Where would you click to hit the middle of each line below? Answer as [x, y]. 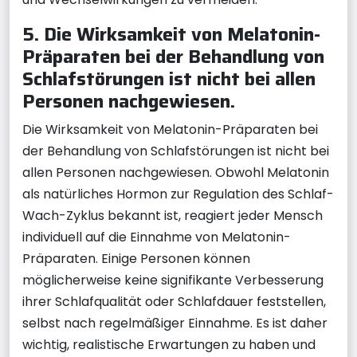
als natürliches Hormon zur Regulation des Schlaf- [178, 194]
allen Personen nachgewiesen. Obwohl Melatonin [176, 173]
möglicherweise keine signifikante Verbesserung [173, 280]
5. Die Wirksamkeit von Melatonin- [171, 34]
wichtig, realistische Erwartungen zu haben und [169, 345]
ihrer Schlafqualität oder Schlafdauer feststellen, [174, 302]
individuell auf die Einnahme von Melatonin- [157, 237]
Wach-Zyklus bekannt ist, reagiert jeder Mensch [173, 216]
